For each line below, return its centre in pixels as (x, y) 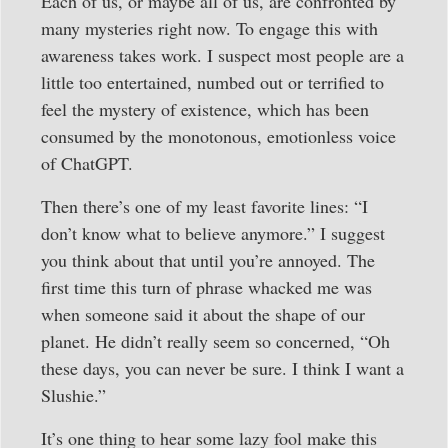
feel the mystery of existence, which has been (205, 108)
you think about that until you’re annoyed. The (208, 260)
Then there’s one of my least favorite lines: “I (204, 206)
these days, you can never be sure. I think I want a (222, 368)
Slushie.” (73, 395)
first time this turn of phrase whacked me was (206, 287)
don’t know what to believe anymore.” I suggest (213, 233)
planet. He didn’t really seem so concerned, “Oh (215, 341)
